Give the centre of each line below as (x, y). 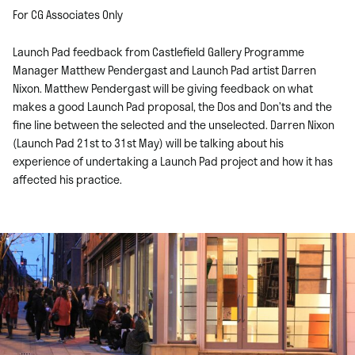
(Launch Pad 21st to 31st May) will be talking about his (148, 143)
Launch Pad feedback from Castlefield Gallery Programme (158, 52)
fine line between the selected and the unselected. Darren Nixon (174, 124)
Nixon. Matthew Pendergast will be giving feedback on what (163, 88)
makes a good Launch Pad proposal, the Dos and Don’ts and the (172, 106)
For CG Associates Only (68, 14)
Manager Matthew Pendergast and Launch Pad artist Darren (164, 70)
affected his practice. (67, 179)
